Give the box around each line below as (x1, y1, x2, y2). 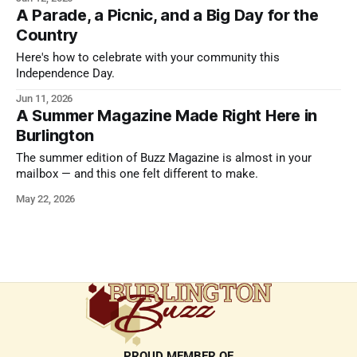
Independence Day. (16, 67, 115, 81)
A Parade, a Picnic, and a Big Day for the (16, 6, 319, 25)
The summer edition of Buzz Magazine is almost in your (16, 151, 312, 166)
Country (16, 25, 79, 45)
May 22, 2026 (16, 193, 76, 206)
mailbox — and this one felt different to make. (16, 167, 258, 182)
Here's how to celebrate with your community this (16, 51, 280, 65)
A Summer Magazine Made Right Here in (16, 106, 317, 126)
